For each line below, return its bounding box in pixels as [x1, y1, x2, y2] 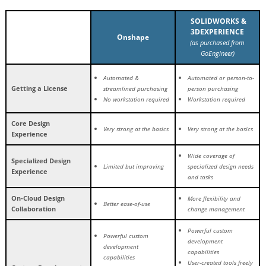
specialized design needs [188, 162, 254, 170]
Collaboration [11, 204, 56, 213]
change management [188, 205, 245, 213]
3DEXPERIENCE [191, 26, 244, 37]
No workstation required [103, 95, 169, 103]
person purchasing [188, 84, 238, 93]
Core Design [11, 118, 50, 128]
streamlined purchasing [103, 84, 167, 93]
